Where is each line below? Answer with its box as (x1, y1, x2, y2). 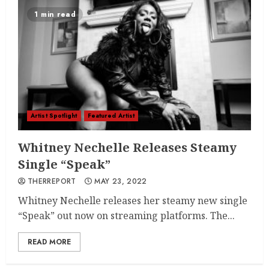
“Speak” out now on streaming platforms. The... (18, 209, 235, 222)
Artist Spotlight (31, 111, 77, 120)
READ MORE (28, 237, 71, 247)
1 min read (34, 9, 76, 20)
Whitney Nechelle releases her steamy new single (18, 194, 247, 207)
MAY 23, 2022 (94, 176, 147, 187)
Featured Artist (87, 111, 135, 120)
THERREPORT (28, 176, 76, 187)
